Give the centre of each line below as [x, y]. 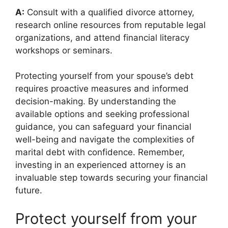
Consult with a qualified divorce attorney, [109, 12]
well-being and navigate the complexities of [105, 139]
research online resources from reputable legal [110, 25]
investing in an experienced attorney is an [101, 165]
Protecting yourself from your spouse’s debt [104, 76]
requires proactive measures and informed [102, 89]
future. [29, 190]
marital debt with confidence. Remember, [100, 152]
